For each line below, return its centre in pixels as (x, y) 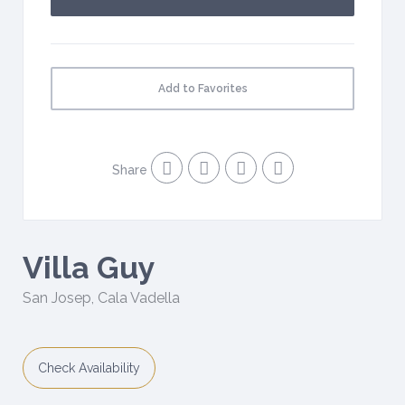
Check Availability (89, 368)
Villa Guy (89, 268)
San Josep (57, 298)
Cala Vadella (139, 298)
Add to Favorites (202, 89)
